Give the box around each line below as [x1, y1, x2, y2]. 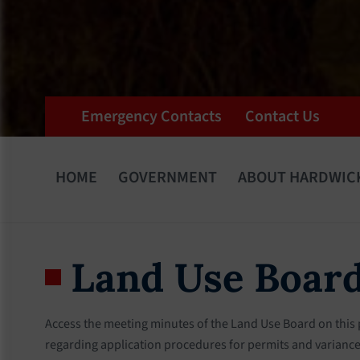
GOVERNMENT [118, 166, 217, 189]
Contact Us [245, 104, 320, 128]
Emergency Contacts [81, 104, 222, 128]
